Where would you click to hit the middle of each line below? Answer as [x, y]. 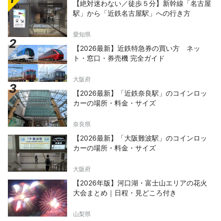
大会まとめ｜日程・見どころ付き [125, 193]
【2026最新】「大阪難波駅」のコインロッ [140, 138]
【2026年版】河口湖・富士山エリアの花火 [140, 183]
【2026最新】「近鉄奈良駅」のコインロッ [140, 93]
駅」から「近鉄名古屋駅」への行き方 [132, 13]
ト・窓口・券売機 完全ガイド [119, 58]
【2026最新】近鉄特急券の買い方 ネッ [137, 48]
